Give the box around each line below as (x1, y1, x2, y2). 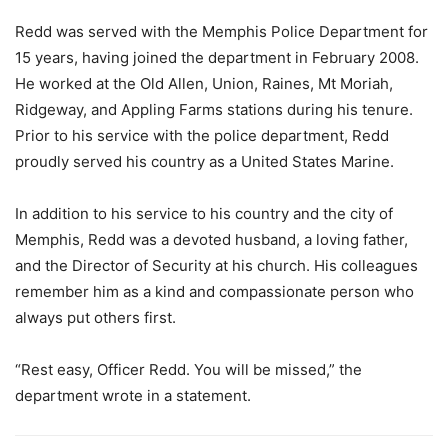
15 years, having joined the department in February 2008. (15, 47, 419, 67)
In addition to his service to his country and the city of (15, 203, 393, 223)
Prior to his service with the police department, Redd (15, 125, 389, 145)
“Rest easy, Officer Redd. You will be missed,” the (15, 359, 362, 379)
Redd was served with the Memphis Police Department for (15, 21, 428, 41)
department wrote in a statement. (15, 385, 251, 405)
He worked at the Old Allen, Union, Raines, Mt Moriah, (15, 73, 393, 93)
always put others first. (15, 307, 176, 327)
